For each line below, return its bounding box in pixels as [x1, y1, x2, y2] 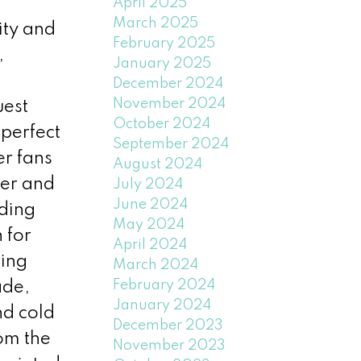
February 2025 [113, 35, 216, 51]
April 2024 [113, 237, 188, 252]
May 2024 [113, 217, 185, 232]
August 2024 [113, 156, 203, 172]
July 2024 [113, 176, 184, 192]
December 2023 [113, 317, 224, 333]
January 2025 [113, 56, 212, 71]
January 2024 [113, 297, 212, 313]
